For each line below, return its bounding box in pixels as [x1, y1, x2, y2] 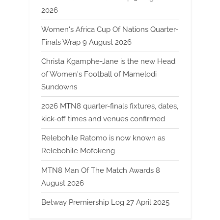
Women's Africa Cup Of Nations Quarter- [41, 25, 178, 34]
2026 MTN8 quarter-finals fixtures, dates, [41, 102, 178, 111]
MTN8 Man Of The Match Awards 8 [41, 165, 160, 175]
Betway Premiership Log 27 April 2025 [41, 197, 169, 207]
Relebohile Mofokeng [41, 146, 115, 156]
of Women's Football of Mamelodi [41, 70, 157, 79]
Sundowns [41, 82, 77, 92]
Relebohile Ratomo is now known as [41, 134, 165, 143]
